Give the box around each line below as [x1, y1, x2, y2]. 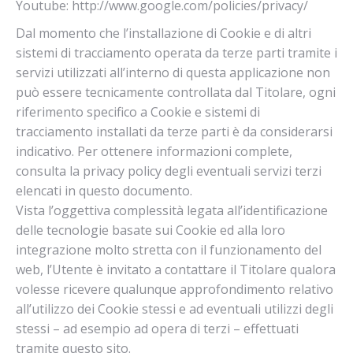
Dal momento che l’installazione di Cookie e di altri [16, 24, 311, 42]
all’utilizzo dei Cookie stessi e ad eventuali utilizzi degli [16, 300, 333, 318]
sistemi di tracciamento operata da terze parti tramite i [16, 44, 337, 61]
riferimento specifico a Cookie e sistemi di [16, 103, 260, 121]
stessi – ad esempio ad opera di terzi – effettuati [16, 320, 299, 337]
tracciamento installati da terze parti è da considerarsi [16, 123, 333, 140]
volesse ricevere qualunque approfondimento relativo [16, 281, 333, 298]
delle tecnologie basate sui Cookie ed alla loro [16, 221, 285, 239]
